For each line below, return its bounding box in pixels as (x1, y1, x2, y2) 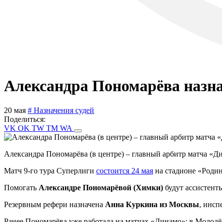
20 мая (4, 106, 28, 114)
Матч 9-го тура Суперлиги (4, 166, 96, 175)
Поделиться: (4, 114, 46, 123)
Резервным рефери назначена (4, 200, 105, 209)
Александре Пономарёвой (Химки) (39, 183, 163, 192)
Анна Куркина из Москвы (105, 200, 199, 209)
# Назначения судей (28, 106, 94, 114)
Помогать (4, 183, 39, 192)
